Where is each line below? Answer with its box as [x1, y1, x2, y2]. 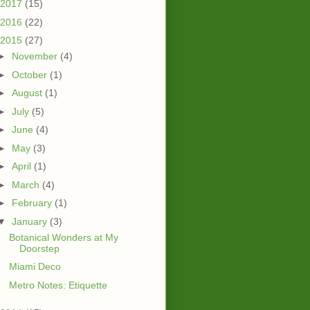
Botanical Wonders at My [8, 231, 118, 243]
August [11, 87, 45, 99]
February [11, 197, 55, 209]
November [11, 51, 60, 62]
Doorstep [19, 242, 60, 254]
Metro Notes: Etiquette [8, 279, 107, 291]
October [11, 69, 50, 80]
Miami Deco [8, 261, 61, 273]
